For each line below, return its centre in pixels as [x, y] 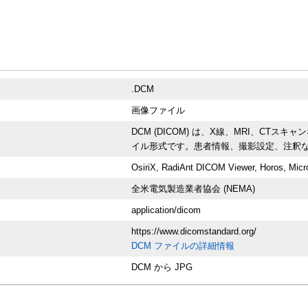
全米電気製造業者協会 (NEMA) [194, 188]
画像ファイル [158, 110]
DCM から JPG [162, 267]
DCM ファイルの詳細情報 [183, 245]
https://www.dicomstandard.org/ [194, 231]
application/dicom [166, 210]
